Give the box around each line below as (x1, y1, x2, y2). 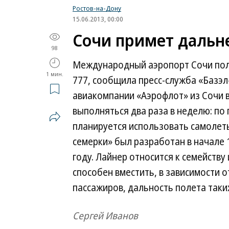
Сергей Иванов (73, 209, 138, 222)
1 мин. (46, 70, 63, 78)
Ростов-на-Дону (73, 4, 121, 13)
